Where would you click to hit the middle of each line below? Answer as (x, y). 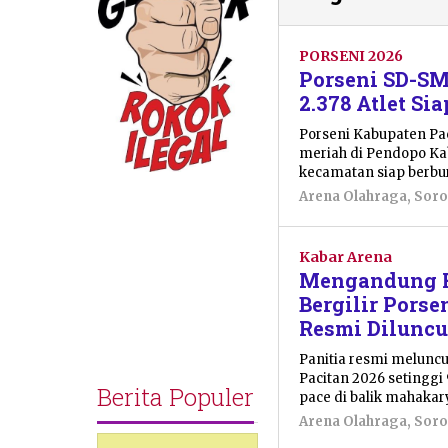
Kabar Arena (346, 256)
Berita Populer (175, 397)
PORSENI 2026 (351, 55)
